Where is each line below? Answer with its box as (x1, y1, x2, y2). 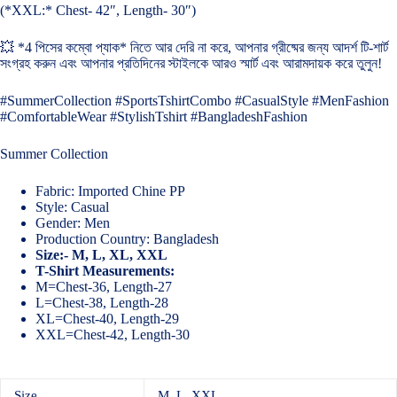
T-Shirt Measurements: (35, 263, 175, 278)
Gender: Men (35, 215, 110, 230)
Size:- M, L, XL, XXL (35, 247, 167, 262)
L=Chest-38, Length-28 (35, 295, 168, 310)
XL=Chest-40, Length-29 (35, 311, 179, 326)
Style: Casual (35, 199, 109, 214)
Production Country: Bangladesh (35, 231, 219, 246)
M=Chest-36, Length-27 (35, 279, 172, 294)
